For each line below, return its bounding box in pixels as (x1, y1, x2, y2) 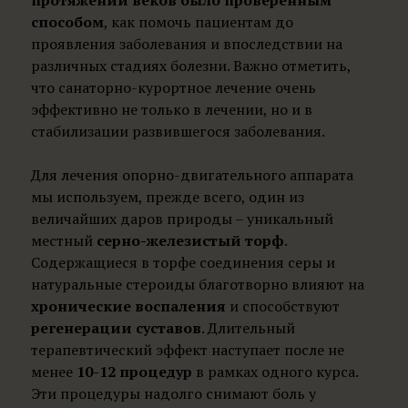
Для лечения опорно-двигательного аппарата (30, 165, 353, 185)
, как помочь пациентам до (103, 12, 293, 32)
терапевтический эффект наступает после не (30, 340, 344, 360)
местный (30, 230, 97, 250)
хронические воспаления (30, 296, 226, 316)
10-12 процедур (76, 362, 192, 382)
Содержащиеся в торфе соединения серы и (30, 252, 335, 272)
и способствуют (225, 296, 340, 316)
